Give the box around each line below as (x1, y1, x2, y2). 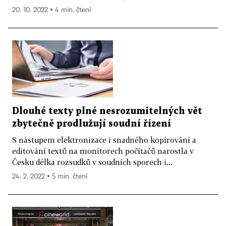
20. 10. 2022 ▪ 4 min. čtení (12, 7, 91, 14)
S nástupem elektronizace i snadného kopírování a (12, 135, 196, 144)
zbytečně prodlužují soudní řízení (12, 119, 171, 128)
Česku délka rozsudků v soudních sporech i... (12, 157, 173, 166)
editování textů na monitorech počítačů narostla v (12, 146, 194, 155)
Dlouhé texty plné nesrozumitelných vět (12, 106, 202, 116)
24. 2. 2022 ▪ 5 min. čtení (12, 173, 87, 180)
